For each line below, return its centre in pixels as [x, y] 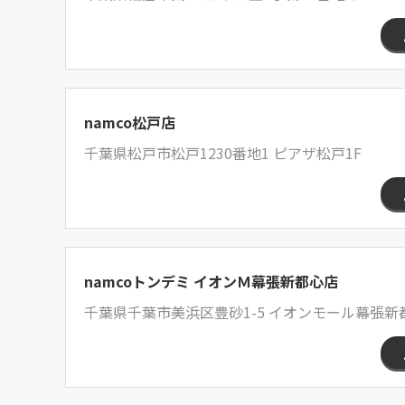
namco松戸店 [130, 122]
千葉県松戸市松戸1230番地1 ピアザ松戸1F [223, 153]
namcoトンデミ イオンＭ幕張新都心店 [211, 281]
